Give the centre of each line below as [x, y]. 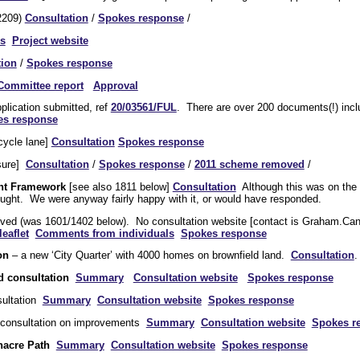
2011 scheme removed [249, 164]
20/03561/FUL [143, 108]
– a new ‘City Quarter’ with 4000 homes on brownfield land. [149, 256]
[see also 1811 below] [119, 186]
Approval [115, 85]
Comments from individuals [104, 233]
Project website [50, 40]
